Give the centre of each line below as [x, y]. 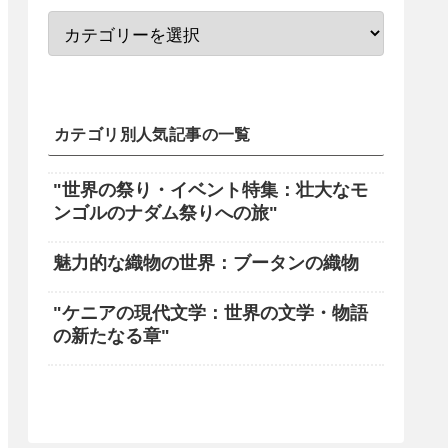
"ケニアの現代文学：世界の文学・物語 [210, 312]
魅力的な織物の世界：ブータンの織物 [206, 262]
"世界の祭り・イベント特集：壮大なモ [210, 190]
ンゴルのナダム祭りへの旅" [165, 213]
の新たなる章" [111, 335]
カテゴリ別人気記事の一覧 [152, 134]
